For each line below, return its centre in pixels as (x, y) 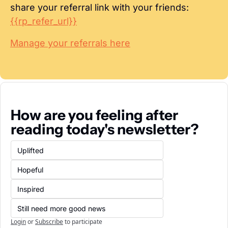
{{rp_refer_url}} (44, 21)
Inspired (31, 189)
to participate (83, 221)
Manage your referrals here (70, 43)
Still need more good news (61, 208)
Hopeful (30, 169)
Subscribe (49, 221)
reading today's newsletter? (105, 129)
